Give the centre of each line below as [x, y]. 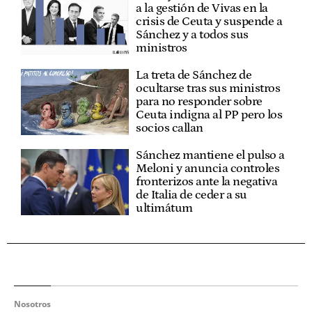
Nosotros [32, 304]
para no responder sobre [199, 102]
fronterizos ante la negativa [207, 182]
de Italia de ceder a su [192, 195]
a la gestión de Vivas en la [202, 8]
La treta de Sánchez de [194, 75]
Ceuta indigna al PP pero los [209, 115]
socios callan [170, 128]
